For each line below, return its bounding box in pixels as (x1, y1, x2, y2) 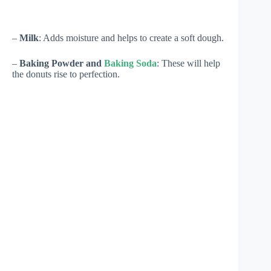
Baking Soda (104, 57, 157, 68)
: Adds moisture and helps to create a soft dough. (39, 32, 224, 43)
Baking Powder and (19, 57, 104, 68)
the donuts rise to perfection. (12, 68, 120, 79)
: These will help (157, 57, 220, 68)
